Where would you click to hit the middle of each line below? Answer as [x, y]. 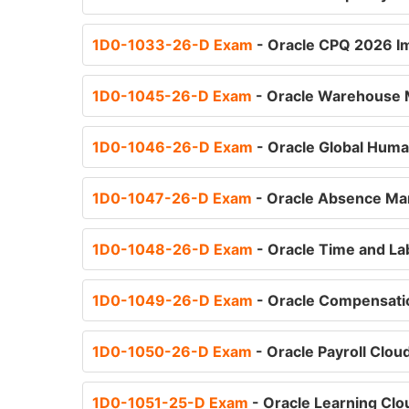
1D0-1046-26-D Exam [174, 147]
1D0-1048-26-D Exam [174, 249]
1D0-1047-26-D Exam [174, 198]
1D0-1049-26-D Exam [174, 300]
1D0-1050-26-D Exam [174, 351]
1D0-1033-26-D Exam [174, 45]
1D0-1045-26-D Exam [174, 96]
